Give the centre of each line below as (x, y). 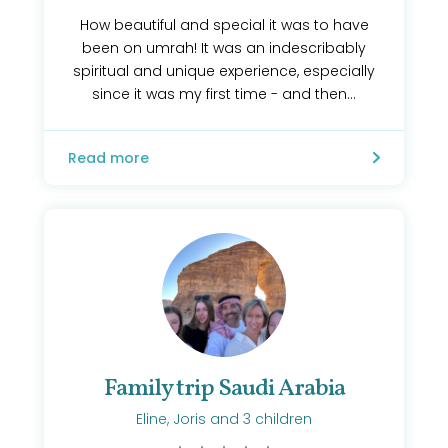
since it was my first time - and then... (224, 94)
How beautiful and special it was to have (224, 25)
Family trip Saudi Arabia (224, 389)
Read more (108, 158)
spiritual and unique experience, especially (224, 71)
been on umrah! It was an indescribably (224, 48)
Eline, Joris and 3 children (224, 419)
